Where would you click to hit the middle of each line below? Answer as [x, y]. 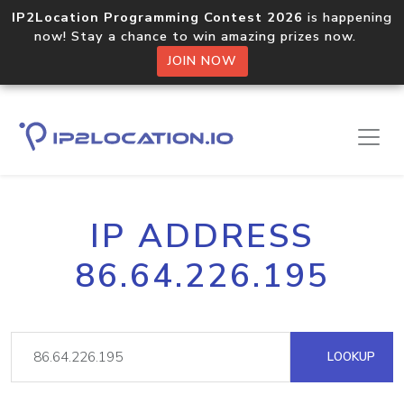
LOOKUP [349, 357]
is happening [348, 17]
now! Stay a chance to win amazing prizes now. [202, 36]
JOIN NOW [202, 61]
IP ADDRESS [202, 236]
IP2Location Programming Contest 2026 [157, 17]
